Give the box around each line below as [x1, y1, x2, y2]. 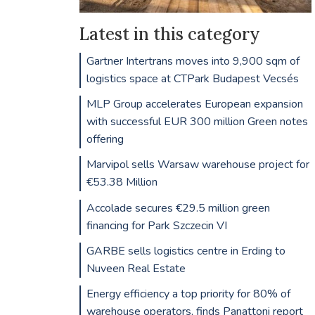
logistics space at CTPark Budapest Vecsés [86, 71, 299, 87]
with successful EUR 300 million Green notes [86, 114, 308, 130]
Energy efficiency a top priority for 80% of [86, 285, 290, 302]
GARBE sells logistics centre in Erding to [86, 243, 285, 259]
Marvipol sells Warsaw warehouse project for [86, 157, 309, 173]
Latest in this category [79, 22, 260, 45]
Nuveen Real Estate [86, 260, 186, 276]
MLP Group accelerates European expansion [86, 96, 303, 112]
